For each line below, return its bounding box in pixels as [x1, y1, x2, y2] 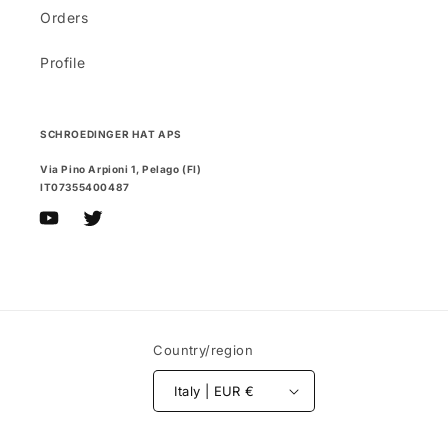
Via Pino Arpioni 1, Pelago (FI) [40, 163, 202, 175]
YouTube [37, 220, 99, 238]
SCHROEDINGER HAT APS [40, 128, 182, 141]
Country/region [153, 342, 253, 358]
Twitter [81, 220, 131, 238]
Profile [40, 54, 86, 72]
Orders [40, 9, 89, 27]
